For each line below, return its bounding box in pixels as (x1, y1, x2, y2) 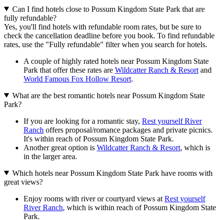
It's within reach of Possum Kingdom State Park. (24, 134, 174, 143)
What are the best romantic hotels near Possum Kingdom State (12, 91, 205, 100)
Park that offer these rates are (24, 65, 115, 74)
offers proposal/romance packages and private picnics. (44, 125, 213, 134)
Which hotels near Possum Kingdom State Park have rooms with (12, 168, 213, 177)
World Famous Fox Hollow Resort (24, 74, 131, 83)
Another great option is (24, 143, 97, 152)
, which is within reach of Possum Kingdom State (63, 203, 216, 212)
